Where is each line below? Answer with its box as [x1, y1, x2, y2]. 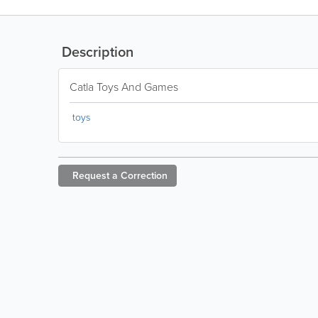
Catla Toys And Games [70, 79, 178, 94]
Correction [121, 168, 168, 182]
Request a [72, 168, 118, 182]
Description [58, 41, 133, 62]
